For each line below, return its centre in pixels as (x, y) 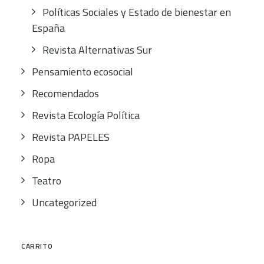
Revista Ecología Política (86, 115)
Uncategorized (64, 202)
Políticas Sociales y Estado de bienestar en (137, 12)
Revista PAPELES (71, 137)
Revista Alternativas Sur (97, 50)
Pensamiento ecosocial (82, 72)
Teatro (47, 181)
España (48, 28)
